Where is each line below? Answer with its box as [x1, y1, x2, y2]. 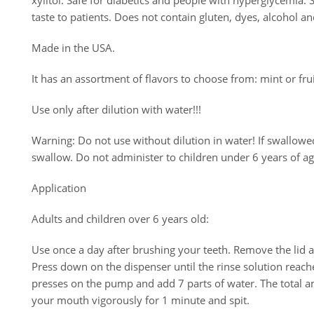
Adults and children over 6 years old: [32, 212, 209, 226]
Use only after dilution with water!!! [32, 102, 201, 116]
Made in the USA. [32, 41, 115, 55]
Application [32, 181, 86, 195]
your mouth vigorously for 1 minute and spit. [32, 293, 250, 307]
